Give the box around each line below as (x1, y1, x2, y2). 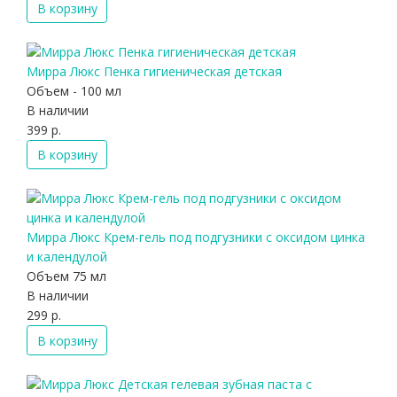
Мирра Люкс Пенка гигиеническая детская (27, 62, 282, 80)
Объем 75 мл (27, 268, 106, 285)
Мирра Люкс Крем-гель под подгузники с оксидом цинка (27, 229, 365, 246)
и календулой (27, 248, 107, 266)
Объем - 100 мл (27, 82, 121, 99)
